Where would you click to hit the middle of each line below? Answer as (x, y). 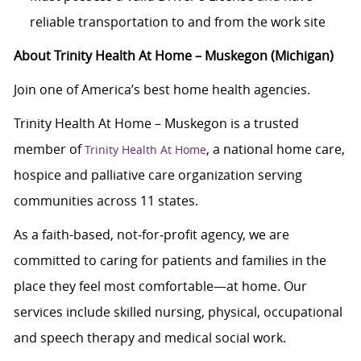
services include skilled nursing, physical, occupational (178, 312)
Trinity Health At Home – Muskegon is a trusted (156, 124)
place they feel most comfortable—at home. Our (160, 286)
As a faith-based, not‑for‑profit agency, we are (151, 235)
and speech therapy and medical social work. (149, 338)
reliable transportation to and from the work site (177, 22)
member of (49, 149)
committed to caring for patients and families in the (170, 261)
